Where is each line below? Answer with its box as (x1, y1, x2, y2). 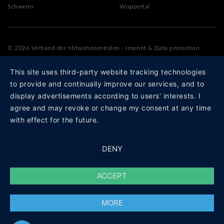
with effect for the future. (10, 115, 99, 124)
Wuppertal (119, 3, 150, 9)
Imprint (125, 45, 146, 51)
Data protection (154, 45, 200, 51)
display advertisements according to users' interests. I (10, 91, 201, 100)
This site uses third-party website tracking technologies (10, 67, 206, 76)
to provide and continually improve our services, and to (10, 79, 204, 88)
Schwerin (7, 3, 34, 9)
